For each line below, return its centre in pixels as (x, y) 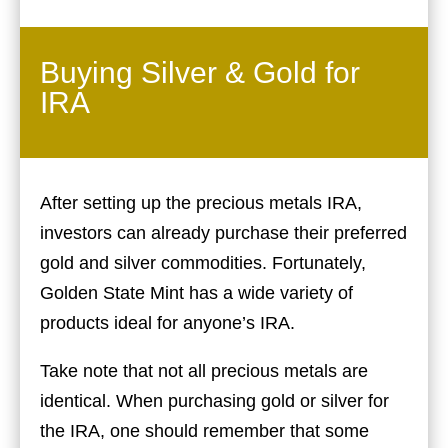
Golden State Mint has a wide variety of (196, 292)
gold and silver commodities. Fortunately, (203, 262)
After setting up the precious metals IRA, (201, 202)
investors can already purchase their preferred (223, 232)
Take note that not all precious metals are (204, 370)
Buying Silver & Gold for (200, 72)
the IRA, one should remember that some (204, 430)
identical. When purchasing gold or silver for (214, 400)
